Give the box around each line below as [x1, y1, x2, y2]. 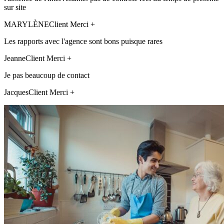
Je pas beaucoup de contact [4, 70, 89, 79]
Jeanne [4, 53, 25, 62]
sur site [4, 2, 26, 11]
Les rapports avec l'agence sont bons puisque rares [4, 36, 162, 45]
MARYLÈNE [4, 19, 49, 28]
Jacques [4, 87, 28, 96]
